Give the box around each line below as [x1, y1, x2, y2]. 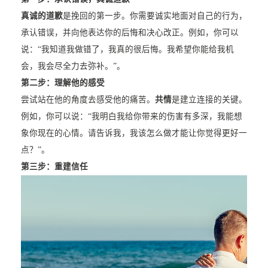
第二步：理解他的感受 [20, 78, 105, 88]
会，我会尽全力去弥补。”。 [20, 62, 125, 71]
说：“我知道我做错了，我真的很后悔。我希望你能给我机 [20, 45, 234, 54]
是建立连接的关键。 [171, 95, 247, 105]
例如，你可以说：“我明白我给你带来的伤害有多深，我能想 [20, 112, 242, 121]
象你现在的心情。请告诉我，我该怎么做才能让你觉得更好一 [20, 129, 247, 138]
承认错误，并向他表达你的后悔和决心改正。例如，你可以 [20, 28, 239, 38]
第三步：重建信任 [20, 162, 88, 172]
